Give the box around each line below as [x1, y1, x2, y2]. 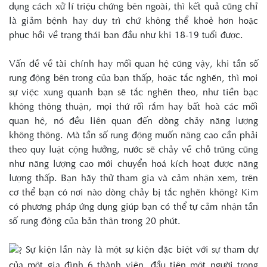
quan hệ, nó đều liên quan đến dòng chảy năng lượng [9, 113, 258, 128]
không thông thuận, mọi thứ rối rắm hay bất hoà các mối [9, 99, 258, 113]
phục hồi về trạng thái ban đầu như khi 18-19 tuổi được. [9, 27, 243, 42]
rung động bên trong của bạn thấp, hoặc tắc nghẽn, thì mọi [9, 70, 258, 85]
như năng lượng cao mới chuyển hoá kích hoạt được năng [9, 156, 258, 170]
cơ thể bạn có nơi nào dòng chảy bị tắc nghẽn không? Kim [9, 185, 258, 199]
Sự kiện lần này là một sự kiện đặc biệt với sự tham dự [22, 242, 258, 256]
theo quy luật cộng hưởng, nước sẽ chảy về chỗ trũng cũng [9, 142, 258, 156]
